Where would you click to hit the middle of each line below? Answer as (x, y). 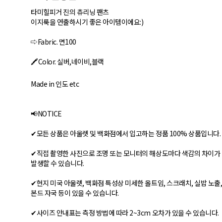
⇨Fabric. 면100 (54, 42)
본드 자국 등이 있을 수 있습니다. (75, 193)
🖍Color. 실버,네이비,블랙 (67, 62)
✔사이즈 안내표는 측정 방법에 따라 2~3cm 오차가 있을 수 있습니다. (125, 213)
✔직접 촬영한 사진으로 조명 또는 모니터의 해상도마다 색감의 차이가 (126, 153)
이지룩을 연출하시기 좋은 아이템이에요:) (87, 22)
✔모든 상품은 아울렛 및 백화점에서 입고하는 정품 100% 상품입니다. (126, 134)
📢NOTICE (46, 114)
